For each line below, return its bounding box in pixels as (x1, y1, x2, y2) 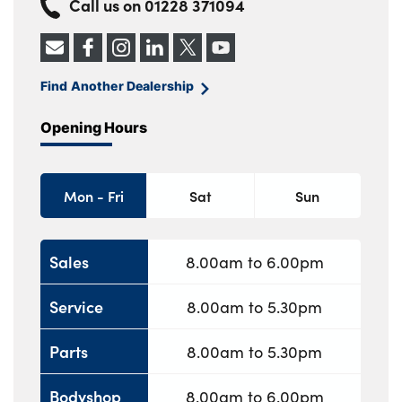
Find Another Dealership (40, 76, 195, 96)
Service (49, 294, 103, 318)
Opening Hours (40, 117, 147, 138)
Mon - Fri (63, 186, 124, 206)
